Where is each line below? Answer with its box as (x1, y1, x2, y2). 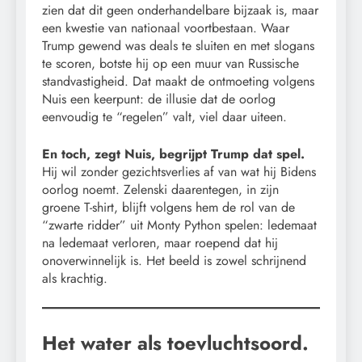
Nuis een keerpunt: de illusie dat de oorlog (42, 90, 276, 109)
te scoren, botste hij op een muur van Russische (42, 54, 299, 74)
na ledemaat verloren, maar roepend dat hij (42, 234, 278, 253)
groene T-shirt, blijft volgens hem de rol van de (42, 198, 295, 217)
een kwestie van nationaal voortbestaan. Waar (42, 19, 289, 38)
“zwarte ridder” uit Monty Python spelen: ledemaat (42, 216, 317, 235)
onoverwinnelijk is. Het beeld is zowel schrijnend (42, 251, 306, 271)
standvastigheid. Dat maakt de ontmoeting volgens (42, 72, 314, 91)
